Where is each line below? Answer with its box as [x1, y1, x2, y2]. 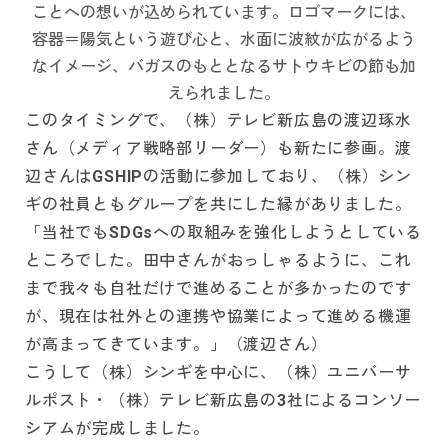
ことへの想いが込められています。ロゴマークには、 [32, 3, 416, 23]
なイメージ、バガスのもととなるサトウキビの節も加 [32, 57, 416, 77]
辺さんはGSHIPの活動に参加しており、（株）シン [25, 167, 412, 187]
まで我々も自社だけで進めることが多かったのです [25, 279, 412, 299]
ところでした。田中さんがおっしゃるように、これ [25, 251, 412, 271]
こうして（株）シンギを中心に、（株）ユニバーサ [25, 363, 412, 383]
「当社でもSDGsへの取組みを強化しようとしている [25, 223, 422, 243]
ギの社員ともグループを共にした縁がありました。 [25, 195, 412, 215]
